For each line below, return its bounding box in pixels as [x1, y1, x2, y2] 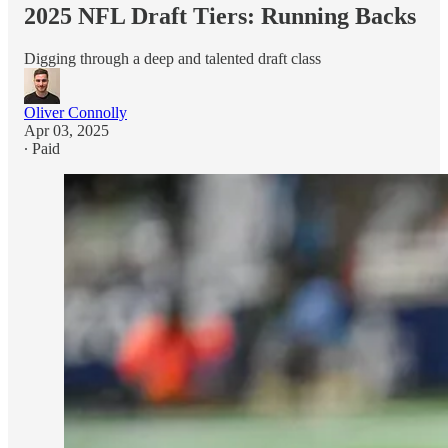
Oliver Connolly [24, 103, 127, 121]
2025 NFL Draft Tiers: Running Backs [24, 2, 416, 29]
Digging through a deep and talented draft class [24, 49, 321, 67]
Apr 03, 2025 [24, 121, 109, 139]
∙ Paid [24, 139, 60, 157]
